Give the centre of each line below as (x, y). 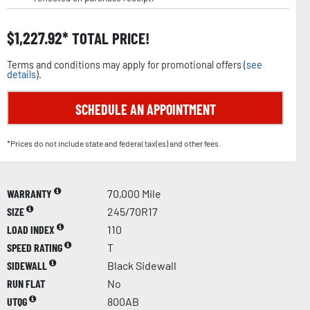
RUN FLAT (26, 283)
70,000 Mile (134, 193)
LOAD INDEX (32, 229)
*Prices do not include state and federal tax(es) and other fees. (114, 143)
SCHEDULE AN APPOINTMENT (145, 109)
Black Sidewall (142, 265)
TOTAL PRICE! (109, 38)
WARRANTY (30, 193)
